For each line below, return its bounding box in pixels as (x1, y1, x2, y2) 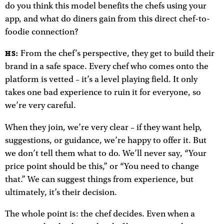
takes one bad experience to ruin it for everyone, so (5, 87, 201, 98)
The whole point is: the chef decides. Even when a (5, 209, 195, 219)
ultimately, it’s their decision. (5, 187, 117, 197)
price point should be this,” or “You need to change (5, 161, 199, 171)
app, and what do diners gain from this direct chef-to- (5, 13, 210, 24)
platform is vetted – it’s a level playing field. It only (5, 74, 197, 85)
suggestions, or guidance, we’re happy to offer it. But (5, 135, 206, 145)
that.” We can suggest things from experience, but (5, 174, 193, 184)
